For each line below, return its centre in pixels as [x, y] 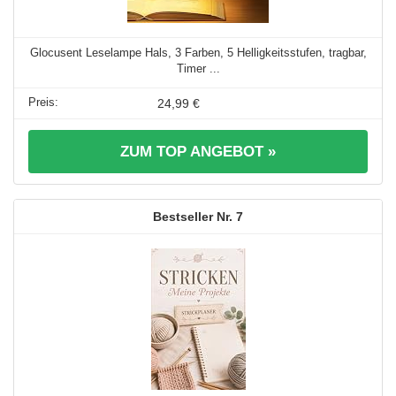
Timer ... [198, 68]
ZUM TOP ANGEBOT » [198, 151]
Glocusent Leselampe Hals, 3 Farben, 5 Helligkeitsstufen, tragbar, [198, 52]
